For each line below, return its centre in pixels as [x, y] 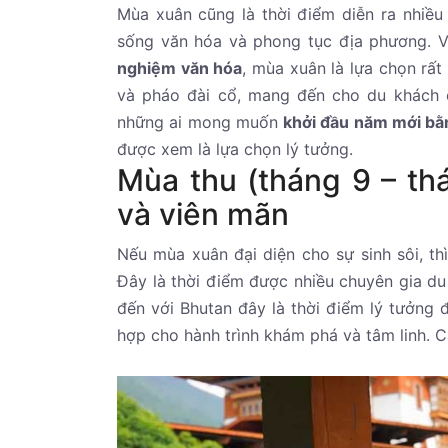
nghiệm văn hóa [180, 68]
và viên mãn [203, 214]
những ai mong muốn [200, 122]
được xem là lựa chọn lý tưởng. [235, 149]
